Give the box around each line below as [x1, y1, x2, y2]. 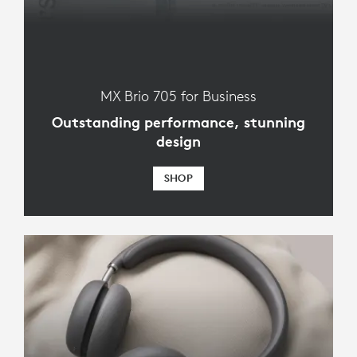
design [156, 131, 201, 151]
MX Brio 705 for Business [100, 87, 257, 106]
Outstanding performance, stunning [52, 112, 305, 132]
